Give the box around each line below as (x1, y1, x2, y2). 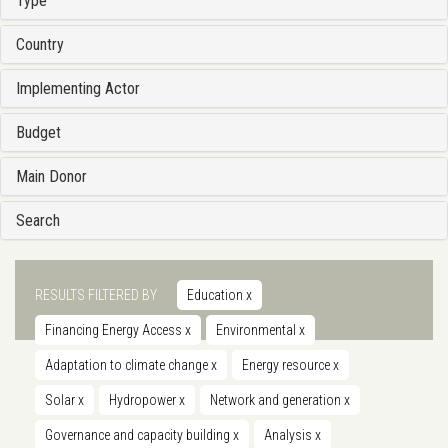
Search (16, 211, 60, 231)
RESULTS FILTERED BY (35, 287, 157, 304)
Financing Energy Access (45, 322, 185, 339)
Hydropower (109, 392, 179, 409)
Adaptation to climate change (45, 357, 211, 374)
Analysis (264, 427, 315, 444)
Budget (16, 123, 61, 143)
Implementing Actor (16, 79, 140, 99)
